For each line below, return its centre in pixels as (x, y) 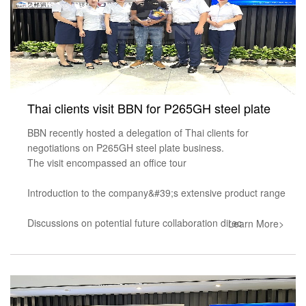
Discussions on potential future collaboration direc (135, 222)
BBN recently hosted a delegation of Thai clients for (138, 132)
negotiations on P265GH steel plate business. (126, 147)
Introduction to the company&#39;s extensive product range (156, 192)
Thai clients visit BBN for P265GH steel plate (149, 108)
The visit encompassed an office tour (107, 162)
